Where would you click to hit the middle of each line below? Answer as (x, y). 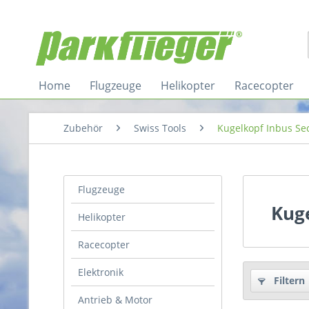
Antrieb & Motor (115, 300)
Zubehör (83, 128)
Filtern (288, 280)
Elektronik (101, 272)
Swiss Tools (160, 128)
